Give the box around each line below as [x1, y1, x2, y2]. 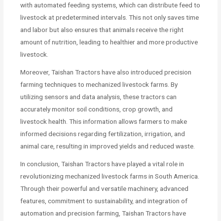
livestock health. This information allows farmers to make [20, 117, 187, 125]
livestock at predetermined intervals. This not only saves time [20, 13, 199, 21]
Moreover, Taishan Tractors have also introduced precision [20, 68, 192, 76]
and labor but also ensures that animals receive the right [20, 25, 184, 34]
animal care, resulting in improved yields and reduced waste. [20, 142, 195, 150]
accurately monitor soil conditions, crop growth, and [20, 105, 173, 113]
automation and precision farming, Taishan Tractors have [20, 209, 186, 217]
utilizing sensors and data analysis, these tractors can [20, 92, 177, 101]
